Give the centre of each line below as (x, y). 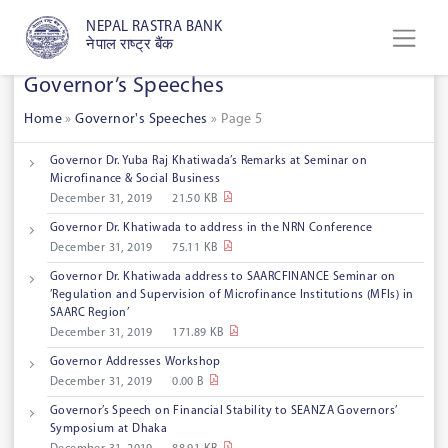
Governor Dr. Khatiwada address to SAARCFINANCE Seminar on (223, 277)
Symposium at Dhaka (109, 429)
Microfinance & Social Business (135, 179)
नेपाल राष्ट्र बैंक (130, 46)
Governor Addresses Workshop (135, 362)
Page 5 (242, 120)
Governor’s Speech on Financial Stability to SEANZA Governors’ (223, 411)
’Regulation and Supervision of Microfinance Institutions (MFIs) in (232, 295)
